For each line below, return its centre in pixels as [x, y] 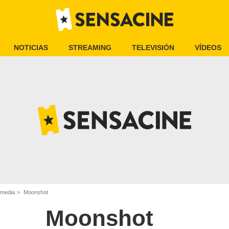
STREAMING [90, 48]
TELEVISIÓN [153, 48]
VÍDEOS [208, 48]
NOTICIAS [31, 48]
